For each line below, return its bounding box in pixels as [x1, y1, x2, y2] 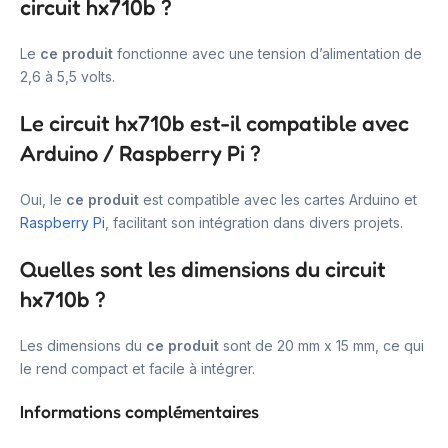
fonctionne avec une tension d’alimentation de [113, 44, 422, 62]
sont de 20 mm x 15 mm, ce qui [219, 336, 424, 354]
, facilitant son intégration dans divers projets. [105, 213, 403, 231]
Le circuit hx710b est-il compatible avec [20, 109, 409, 136]
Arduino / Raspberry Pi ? [20, 139, 261, 166]
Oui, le [20, 190, 66, 208]
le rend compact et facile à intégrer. [20, 359, 255, 377]
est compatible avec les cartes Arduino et [139, 190, 417, 208]
